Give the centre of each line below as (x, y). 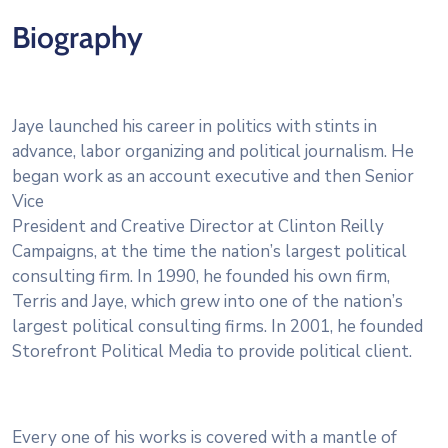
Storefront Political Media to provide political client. (212, 351)
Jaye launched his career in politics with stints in (194, 126)
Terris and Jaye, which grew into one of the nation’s (207, 301)
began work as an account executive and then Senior (213, 176)
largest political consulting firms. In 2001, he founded (217, 326)
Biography (77, 37)
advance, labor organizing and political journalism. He (213, 151)
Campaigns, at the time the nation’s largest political (209, 251)
